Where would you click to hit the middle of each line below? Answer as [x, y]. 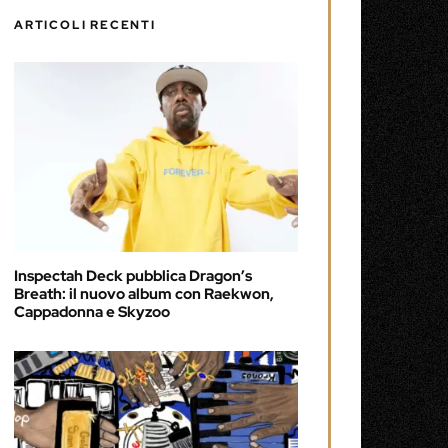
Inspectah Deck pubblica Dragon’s [133, 275]
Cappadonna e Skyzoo [92, 311]
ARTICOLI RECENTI [85, 25]
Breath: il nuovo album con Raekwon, [144, 293]
